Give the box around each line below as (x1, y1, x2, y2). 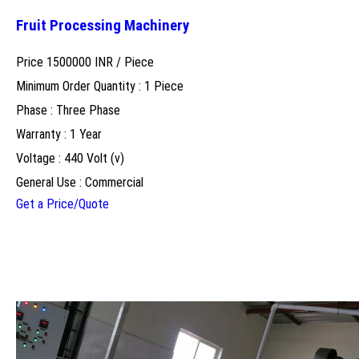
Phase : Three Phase (16, 102, 120, 118)
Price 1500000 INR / (16, 54, 124, 70)
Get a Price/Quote (16, 196, 109, 212)
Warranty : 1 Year (16, 126, 102, 142)
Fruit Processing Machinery (16, 16, 189, 34)
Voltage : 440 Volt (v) (16, 150, 124, 166)
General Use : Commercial (16, 174, 143, 190)
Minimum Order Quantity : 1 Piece (16, 78, 184, 94)
